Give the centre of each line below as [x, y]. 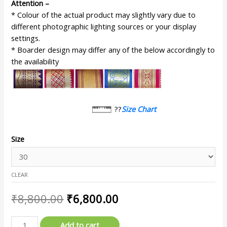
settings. [26, 38]
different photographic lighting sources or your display [104, 26]
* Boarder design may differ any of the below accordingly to [113, 50]
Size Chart [139, 109]
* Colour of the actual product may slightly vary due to [104, 15]
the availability [35, 61]
